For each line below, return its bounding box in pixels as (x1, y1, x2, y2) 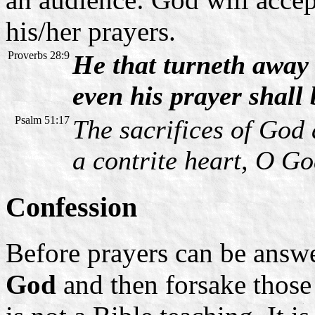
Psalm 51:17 (15, 113, 70, 126)
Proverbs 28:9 (8, 49, 70, 61)
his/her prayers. (6, 15, 176, 46)
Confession (6, 191, 137, 224)
